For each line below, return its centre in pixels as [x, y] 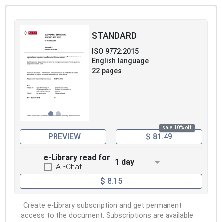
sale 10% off [177, 128]
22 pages [107, 71]
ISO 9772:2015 [115, 51]
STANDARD [114, 35]
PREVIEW [64, 136]
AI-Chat [69, 166]
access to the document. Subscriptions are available [107, 216]
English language [120, 61]
